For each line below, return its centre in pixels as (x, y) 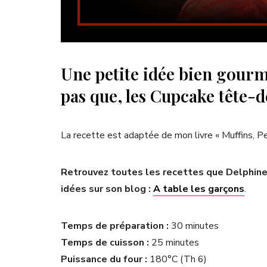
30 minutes (194, 226)
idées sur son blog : (107, 189)
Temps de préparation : (115, 226)
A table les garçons (199, 189)
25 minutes (174, 243)
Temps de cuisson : (105, 243)
